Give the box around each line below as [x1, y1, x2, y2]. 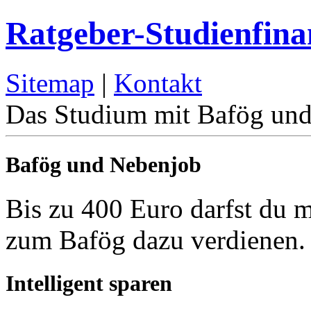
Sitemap [6, 67, 94, 98]
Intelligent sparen [6, 271, 172, 296]
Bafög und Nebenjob [6, 152, 201, 178]
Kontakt [114, 67, 202, 98]
